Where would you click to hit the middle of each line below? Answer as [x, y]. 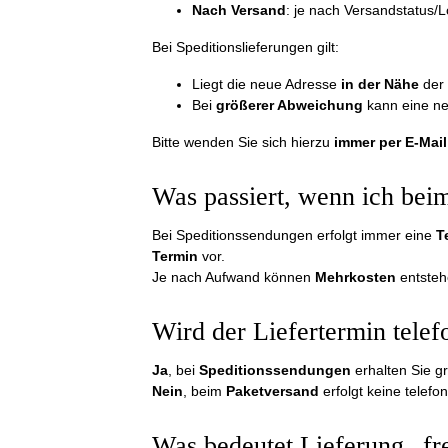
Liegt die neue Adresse [266, 84]
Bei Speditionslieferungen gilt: [245, 47]
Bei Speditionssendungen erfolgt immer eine [294, 235]
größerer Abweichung [289, 105]
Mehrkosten [355, 277]
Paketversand [272, 391]
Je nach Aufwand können [233, 277]
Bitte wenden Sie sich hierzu [243, 142]
